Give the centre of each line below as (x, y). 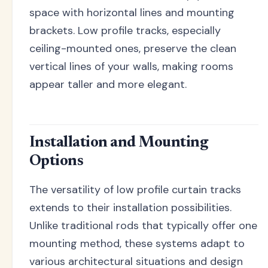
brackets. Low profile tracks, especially (125, 30)
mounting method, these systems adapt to (137, 243)
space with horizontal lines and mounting (132, 12)
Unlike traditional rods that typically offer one (143, 225)
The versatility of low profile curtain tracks (135, 189)
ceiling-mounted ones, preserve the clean (133, 48)
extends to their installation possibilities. (130, 207)
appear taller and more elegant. (108, 84)
